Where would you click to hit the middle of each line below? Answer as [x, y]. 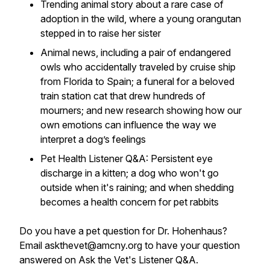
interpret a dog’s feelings [93, 139]
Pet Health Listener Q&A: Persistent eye [127, 159]
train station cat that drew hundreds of [123, 96]
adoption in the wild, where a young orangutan [141, 19]
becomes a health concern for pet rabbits [130, 202]
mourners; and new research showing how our [141, 110]
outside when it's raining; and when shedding [137, 187]
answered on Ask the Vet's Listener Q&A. [109, 260]
